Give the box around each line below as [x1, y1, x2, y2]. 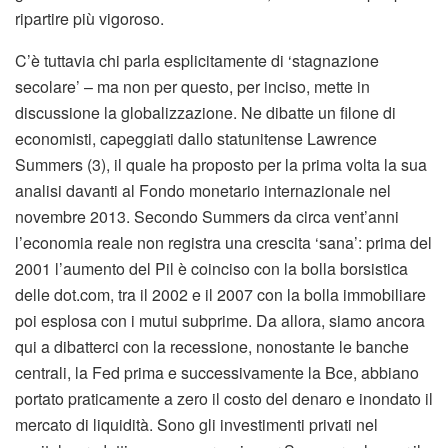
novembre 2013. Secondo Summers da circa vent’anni [15, 205, 399, 229]
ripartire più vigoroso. [15, 7, 164, 31]
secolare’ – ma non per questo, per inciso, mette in [15, 75, 370, 99]
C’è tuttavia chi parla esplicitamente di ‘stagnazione [15, 49, 379, 73]
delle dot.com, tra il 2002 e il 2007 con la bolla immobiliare [15, 283, 426, 307]
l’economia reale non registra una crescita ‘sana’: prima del [15, 231, 432, 255]
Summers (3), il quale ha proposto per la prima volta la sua [15, 153, 427, 177]
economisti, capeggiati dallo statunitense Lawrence [15, 127, 377, 151]
